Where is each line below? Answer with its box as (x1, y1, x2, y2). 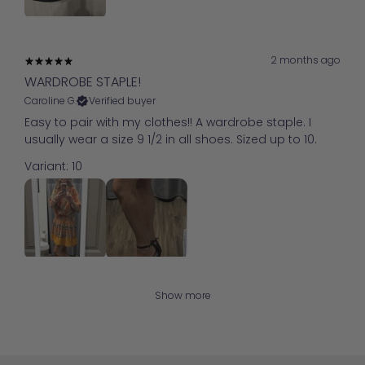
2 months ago (270, 52, 341, 67)
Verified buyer (89, 94, 156, 108)
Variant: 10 (24, 158, 82, 175)
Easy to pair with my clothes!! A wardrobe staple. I (24, 114, 311, 131)
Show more (154, 288, 211, 303)
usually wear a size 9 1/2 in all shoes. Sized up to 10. (24, 131, 317, 148)
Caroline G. (24, 94, 77, 108)
